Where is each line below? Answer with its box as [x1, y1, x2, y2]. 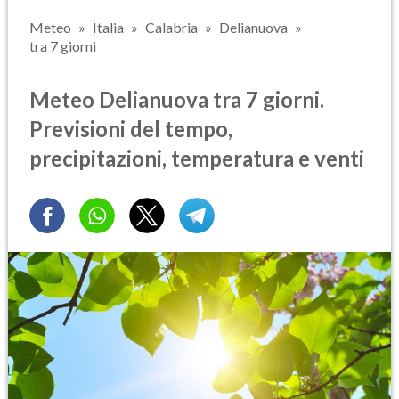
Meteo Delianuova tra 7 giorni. [29, 85, 324, 112]
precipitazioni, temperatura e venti [29, 144, 364, 171]
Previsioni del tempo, [29, 115, 232, 142]
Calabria [145, 19, 198, 36]
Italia [93, 19, 124, 36]
